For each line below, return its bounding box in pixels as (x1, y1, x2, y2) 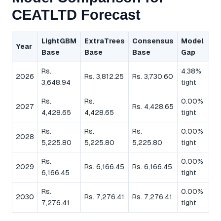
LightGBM (41, 37, 76, 45)
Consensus (132, 37, 174, 45)
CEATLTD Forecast (12, 7, 141, 23)
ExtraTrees (84, 37, 125, 45)
